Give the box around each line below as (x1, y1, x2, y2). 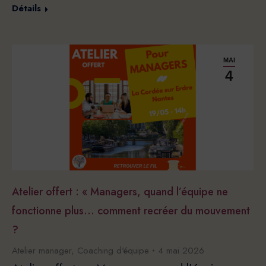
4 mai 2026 (158, 244, 204, 258)
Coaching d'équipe (77, 244, 149, 258)
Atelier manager (12, 244, 71, 258)
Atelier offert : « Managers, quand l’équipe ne (12, 184, 228, 200)
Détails (12, 2, 41, 15)
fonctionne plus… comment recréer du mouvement (12, 203, 250, 219)
